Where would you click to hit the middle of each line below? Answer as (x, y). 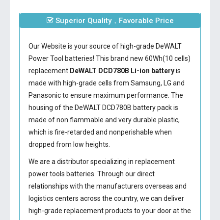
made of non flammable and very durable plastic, (104, 120)
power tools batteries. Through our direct (91, 174)
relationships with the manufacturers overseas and (107, 186)
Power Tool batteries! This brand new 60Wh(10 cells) (109, 58)
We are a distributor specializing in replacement (101, 162)
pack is (167, 108)
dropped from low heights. (69, 144)
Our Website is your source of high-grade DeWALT (105, 46)
